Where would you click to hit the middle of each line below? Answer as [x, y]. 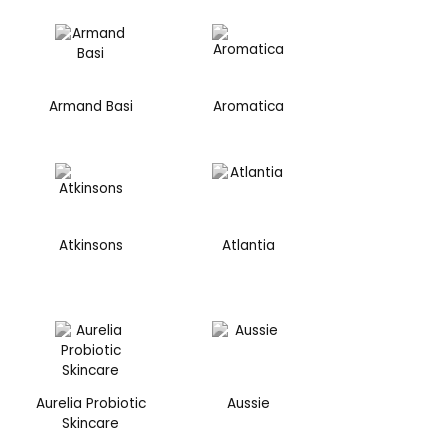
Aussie [248, 404]
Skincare [91, 424]
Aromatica [248, 107]
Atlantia [248, 245]
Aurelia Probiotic [90, 404]
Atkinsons [90, 245]
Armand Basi [90, 107]
